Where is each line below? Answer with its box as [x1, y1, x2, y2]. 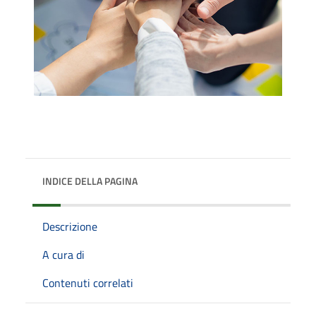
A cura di [42, 245, 85, 263]
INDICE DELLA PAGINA [42, 173, 138, 188]
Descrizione [42, 217, 97, 235]
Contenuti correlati [42, 274, 133, 291]
